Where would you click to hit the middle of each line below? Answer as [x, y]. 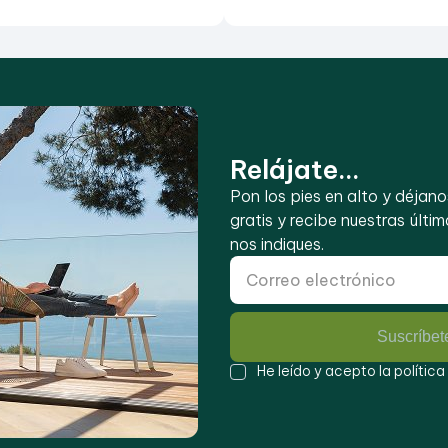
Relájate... [295, 169]
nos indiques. [277, 243]
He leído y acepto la [325, 370]
